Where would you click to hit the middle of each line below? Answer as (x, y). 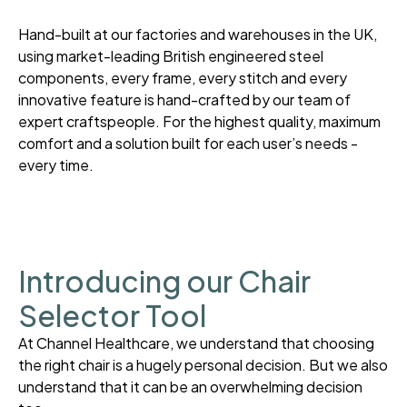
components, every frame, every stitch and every (183, 78)
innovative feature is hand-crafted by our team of (184, 100)
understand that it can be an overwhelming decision (190, 387)
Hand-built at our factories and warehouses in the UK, (198, 35)
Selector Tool (112, 316)
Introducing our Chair (164, 281)
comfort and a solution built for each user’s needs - (188, 144)
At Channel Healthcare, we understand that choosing (196, 343)
